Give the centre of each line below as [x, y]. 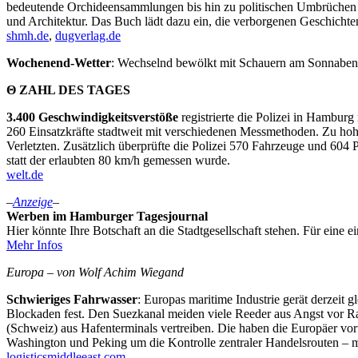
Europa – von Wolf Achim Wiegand [95, 272]
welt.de [25, 174]
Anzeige [33, 201]
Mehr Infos [34, 245]
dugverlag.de [88, 35]
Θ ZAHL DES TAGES [68, 89]
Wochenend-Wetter [59, 62]
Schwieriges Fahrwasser [72, 299]
